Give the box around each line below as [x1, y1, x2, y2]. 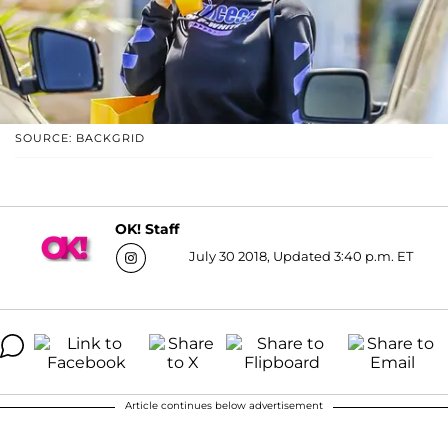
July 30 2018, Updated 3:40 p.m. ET [188, 247, 413, 264]
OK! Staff [114, 220, 179, 239]
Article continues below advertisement [125, 398, 323, 412]
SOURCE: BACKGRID [15, 130, 145, 145]
